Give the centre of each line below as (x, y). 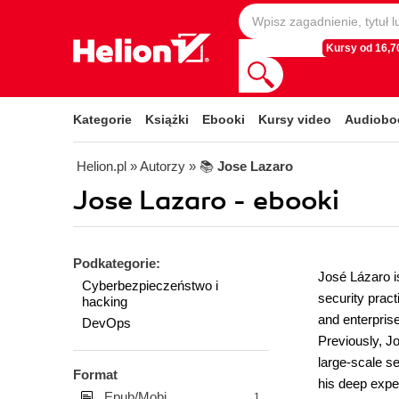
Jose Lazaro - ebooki (206, 201)
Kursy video (295, 119)
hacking (105, 301)
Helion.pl (102, 166)
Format (95, 375)
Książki (167, 119)
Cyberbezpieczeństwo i (150, 285)
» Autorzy (158, 166)
